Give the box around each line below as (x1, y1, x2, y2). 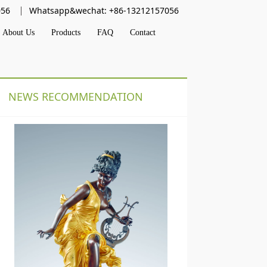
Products (51, 27, 80, 37)
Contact (129, 27, 156, 37)
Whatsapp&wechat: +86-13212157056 (29, 4, 179, 16)
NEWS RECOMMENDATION (8, 89, 143, 104)
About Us (2, 27, 35, 37)
